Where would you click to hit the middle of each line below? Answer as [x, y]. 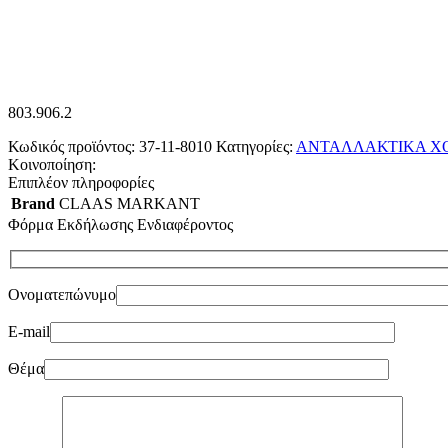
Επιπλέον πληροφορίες [81, 182]
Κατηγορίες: [254, 146]
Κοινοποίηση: [52, 164]
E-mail [29, 332]
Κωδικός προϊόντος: [73, 146]
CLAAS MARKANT [129, 203]
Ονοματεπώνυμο [62, 295]
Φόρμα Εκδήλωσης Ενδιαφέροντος [120, 224]
